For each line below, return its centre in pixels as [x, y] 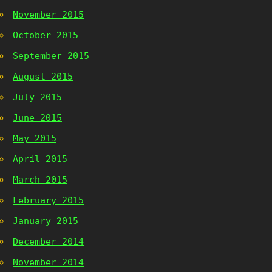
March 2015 [40, 180]
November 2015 [48, 15]
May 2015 [35, 138]
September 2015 [51, 56]
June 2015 [37, 118]
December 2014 [48, 242]
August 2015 [43, 76]
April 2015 [40, 159]
